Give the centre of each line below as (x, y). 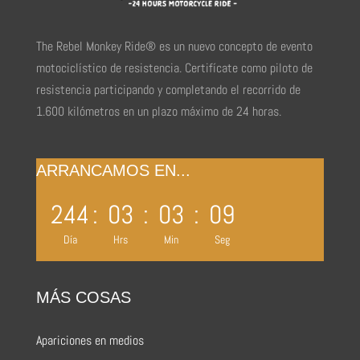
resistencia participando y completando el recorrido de (168, 89)
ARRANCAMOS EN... (113, 170)
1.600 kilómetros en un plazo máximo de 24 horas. (158, 111)
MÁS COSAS (83, 298)
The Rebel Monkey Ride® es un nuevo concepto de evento (174, 46)
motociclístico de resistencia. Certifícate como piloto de (174, 67)
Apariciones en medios (90, 341)
